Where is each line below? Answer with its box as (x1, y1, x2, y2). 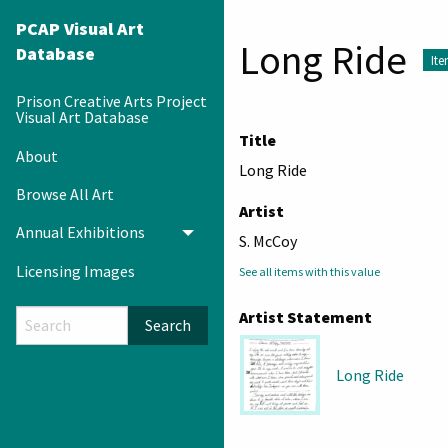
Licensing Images (16, 260, 135, 281)
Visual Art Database (16, 107, 149, 128)
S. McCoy (239, 230, 297, 251)
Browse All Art (16, 183, 114, 204)
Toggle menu (188, 228, 279, 249)
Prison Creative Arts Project (16, 91, 207, 112)
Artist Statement (239, 306, 372, 327)
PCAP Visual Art (16, 17, 144, 40)
